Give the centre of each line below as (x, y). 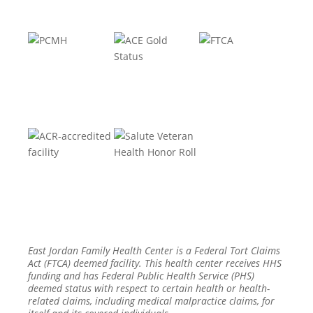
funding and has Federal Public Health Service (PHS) (141, 275)
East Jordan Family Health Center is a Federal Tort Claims (154, 250)
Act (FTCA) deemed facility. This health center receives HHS (155, 263)
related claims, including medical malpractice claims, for (152, 300)
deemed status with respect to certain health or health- (149, 288)
